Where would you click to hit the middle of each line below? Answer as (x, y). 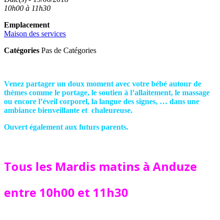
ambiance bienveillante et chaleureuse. (68, 110)
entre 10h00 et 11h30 (66, 192)
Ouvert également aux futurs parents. (66, 127)
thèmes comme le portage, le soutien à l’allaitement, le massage (107, 93)
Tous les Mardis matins (73, 166)
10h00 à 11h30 (27, 8)
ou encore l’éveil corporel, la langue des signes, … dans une (102, 102)
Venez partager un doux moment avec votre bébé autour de (103, 84)
